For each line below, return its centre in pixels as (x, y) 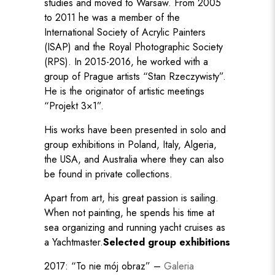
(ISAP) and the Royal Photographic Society (133, 47)
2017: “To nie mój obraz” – (104, 266)
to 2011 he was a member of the (112, 18)
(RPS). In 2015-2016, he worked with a (126, 62)
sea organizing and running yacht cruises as (134, 228)
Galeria (179, 266)
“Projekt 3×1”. (75, 106)
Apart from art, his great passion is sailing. (131, 198)
